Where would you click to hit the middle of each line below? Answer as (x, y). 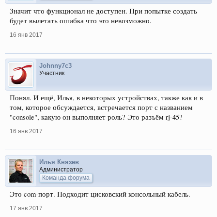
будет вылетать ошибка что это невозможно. (81, 21)
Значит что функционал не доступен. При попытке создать (103, 11)
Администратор (61, 170)
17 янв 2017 (26, 208)
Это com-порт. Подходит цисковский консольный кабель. (100, 194)
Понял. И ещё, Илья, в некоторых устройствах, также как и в (106, 98)
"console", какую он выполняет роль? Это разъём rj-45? (96, 117)
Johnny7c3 (55, 66)
